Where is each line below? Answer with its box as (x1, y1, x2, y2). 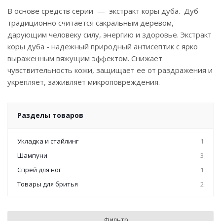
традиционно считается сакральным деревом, (7, 18, 174, 28)
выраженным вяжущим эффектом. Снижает (7, 53, 162, 63)
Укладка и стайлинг (17, 137, 78, 146)
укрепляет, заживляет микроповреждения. (7, 77, 160, 87)
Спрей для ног (17, 165, 61, 174)
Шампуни (17, 151, 47, 160)
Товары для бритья (17, 180, 78, 188)
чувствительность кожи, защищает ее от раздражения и (7, 65, 213, 75)
